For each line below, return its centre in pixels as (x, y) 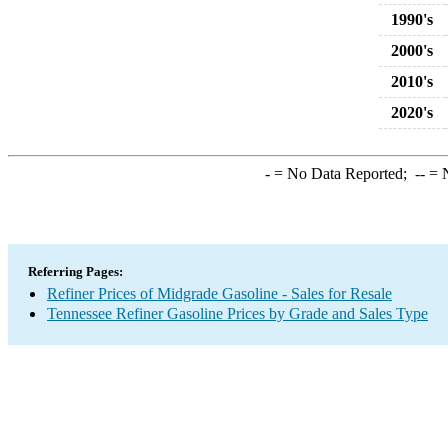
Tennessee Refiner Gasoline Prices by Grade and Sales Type (237, 313)
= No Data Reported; (342, 173)
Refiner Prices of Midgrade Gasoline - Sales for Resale (219, 293)
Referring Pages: (75, 271)
